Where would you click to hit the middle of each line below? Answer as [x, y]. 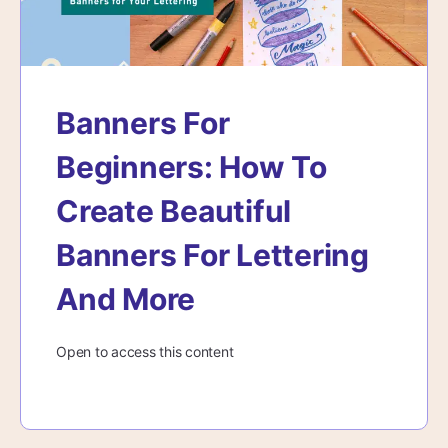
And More [126, 299]
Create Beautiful [174, 211]
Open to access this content [145, 352]
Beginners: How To [191, 167]
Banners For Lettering [212, 255]
